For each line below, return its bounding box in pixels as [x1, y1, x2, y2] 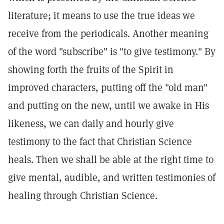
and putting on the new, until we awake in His [8, 99, 209, 112]
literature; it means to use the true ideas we [8, 9, 195, 22]
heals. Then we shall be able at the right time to [8, 153, 213, 166]
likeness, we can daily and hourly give [8, 117, 174, 130]
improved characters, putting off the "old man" [8, 81, 207, 94]
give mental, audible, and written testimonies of [8, 171, 215, 184]
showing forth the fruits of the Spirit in [8, 63, 173, 76]
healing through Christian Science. [8, 189, 157, 202]
